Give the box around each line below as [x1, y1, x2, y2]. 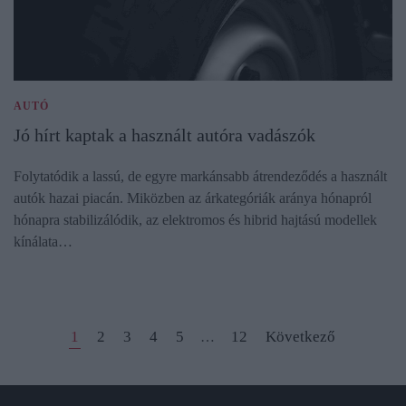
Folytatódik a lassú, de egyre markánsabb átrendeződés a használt [14, 168, 387, 184]
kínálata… [14, 233, 72, 249]
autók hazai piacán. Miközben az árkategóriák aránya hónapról [14, 189, 372, 206]
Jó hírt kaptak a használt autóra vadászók [14, 124, 315, 145]
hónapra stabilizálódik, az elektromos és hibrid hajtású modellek [14, 211, 377, 227]
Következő [266, 327, 335, 345]
